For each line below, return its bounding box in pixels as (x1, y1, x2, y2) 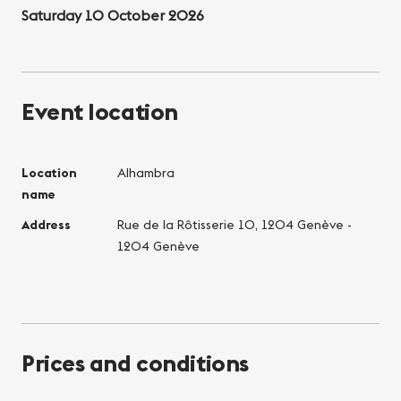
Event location (21, 96, 178, 126)
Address (21, 216, 71, 233)
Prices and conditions (21, 347, 249, 378)
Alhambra (116, 164, 175, 181)
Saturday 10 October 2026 (21, 5, 204, 24)
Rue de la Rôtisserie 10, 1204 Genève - (116, 216, 352, 233)
